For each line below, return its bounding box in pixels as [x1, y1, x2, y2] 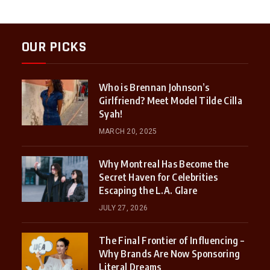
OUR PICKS [21, 38, 87, 57]
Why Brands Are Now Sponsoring [98, 248, 240, 260]
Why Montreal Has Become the [98, 158, 229, 171]
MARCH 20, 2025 [98, 127, 157, 136]
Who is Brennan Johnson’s [98, 81, 210, 94]
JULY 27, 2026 [98, 204, 148, 213]
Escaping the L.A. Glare [98, 184, 198, 197]
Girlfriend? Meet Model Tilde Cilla [98, 95, 242, 107]
